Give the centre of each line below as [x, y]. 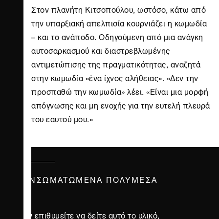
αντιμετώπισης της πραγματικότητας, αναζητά [116, 64]
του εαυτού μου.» [62, 119]
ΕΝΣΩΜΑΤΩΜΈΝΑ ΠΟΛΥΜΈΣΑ [91, 179]
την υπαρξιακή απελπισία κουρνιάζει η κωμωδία [119, 23]
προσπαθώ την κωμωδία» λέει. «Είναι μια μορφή [120, 91]
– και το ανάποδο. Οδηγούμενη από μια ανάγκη [117, 36]
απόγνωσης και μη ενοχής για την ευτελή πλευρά [121, 105]
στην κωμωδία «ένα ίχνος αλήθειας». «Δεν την [115, 77]
